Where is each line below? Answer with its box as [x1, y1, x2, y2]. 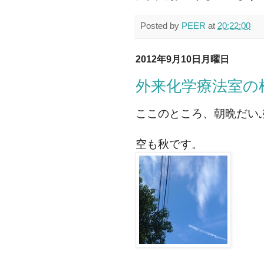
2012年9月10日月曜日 [136, 54, 229, 65]
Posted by [140, 21, 181, 31]
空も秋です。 [136, 138, 203, 151]
